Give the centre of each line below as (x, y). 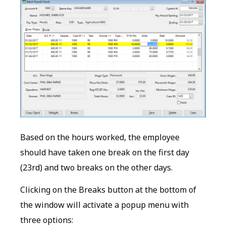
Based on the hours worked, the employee (100, 137)
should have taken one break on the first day (105, 152)
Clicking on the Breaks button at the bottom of (108, 190)
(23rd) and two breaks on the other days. (96, 167)
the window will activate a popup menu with (104, 205)
